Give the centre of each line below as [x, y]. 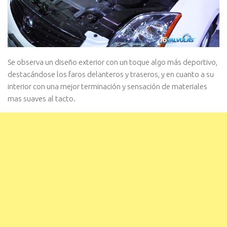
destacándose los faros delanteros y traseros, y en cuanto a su [111, 74]
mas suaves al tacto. [42, 99]
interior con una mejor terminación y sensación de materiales [107, 87]
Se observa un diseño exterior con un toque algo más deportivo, [112, 62]
